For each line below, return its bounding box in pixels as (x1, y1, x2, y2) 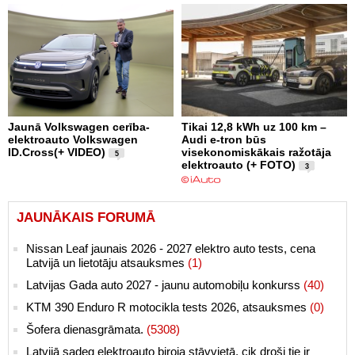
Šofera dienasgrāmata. (26, 322, 147, 336)
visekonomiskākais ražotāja (181, 145, 331, 158)
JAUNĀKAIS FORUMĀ (17, 209, 155, 225)
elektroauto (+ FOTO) (181, 158, 296, 171)
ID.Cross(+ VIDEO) (8, 145, 105, 158)
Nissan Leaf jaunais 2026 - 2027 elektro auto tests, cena (26, 241, 315, 255)
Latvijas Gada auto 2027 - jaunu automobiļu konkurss (26, 277, 303, 292)
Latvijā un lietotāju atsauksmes (26, 255, 188, 269)
